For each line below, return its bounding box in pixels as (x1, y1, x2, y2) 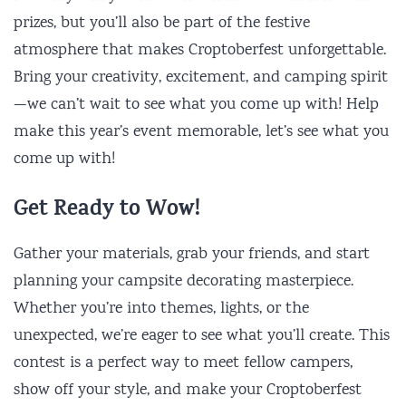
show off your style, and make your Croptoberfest (14, 378, 362, 402)
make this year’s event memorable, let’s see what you (14, 120, 389, 144)
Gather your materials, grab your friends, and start (14, 242, 370, 266)
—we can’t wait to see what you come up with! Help (14, 92, 379, 117)
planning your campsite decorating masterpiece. (14, 269, 353, 294)
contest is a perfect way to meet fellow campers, (14, 351, 353, 375)
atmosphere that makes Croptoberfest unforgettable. (14, 38, 386, 63)
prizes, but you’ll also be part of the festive (14, 11, 310, 35)
